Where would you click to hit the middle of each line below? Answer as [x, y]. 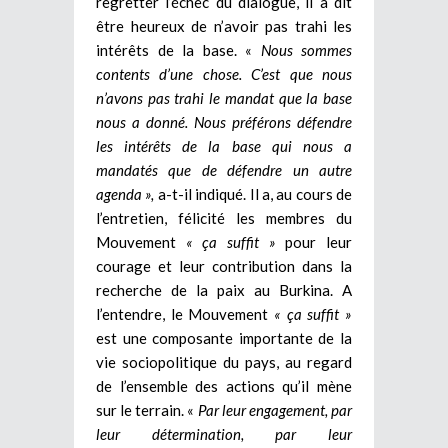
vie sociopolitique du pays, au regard [224, 361]
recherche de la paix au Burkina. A [224, 289]
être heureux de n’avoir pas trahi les [224, 25]
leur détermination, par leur [224, 433]
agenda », [125, 193]
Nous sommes [306, 49]
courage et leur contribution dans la [224, 265]
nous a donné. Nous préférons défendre [224, 121]
